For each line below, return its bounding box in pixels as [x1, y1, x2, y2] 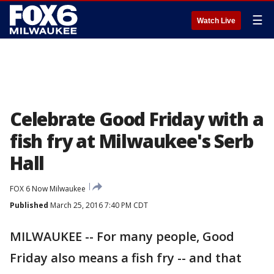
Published [10, 200, 48, 210]
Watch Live [197, 17, 235, 25]
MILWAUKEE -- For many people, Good [10, 228, 234, 245]
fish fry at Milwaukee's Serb [10, 128, 253, 154]
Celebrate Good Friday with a [10, 106, 264, 131]
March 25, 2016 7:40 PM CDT [48, 200, 148, 210]
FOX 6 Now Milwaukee [10, 183, 86, 194]
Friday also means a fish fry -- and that [10, 250, 242, 266]
